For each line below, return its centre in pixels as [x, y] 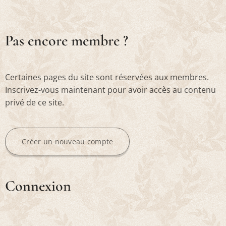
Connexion [38, 186]
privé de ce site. [35, 102]
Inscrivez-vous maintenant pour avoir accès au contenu [110, 90]
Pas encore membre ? [67, 41]
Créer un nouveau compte [68, 142]
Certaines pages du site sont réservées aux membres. [107, 77]
